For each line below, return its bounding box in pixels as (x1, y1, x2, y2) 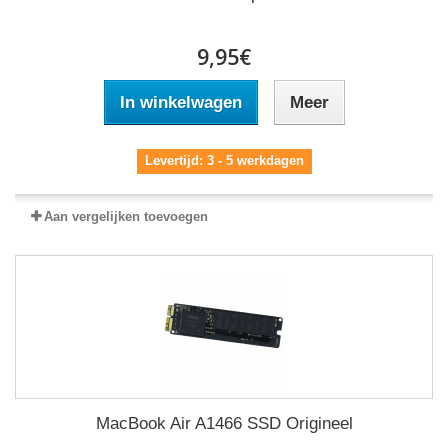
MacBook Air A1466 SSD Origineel (95, 414, 353, 434)
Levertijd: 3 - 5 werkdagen (144, 153, 304, 169)
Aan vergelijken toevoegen (44, 209, 208, 225)
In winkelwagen (119, 93, 242, 113)
